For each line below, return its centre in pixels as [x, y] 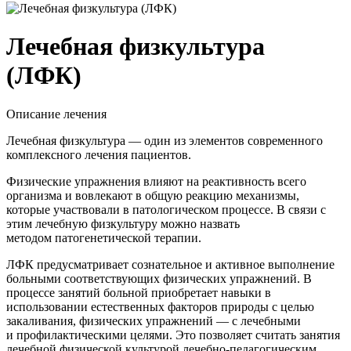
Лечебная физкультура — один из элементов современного [165, 140]
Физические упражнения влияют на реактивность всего [156, 181]
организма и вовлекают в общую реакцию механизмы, [153, 195]
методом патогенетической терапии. [104, 237]
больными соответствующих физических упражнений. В [159, 278]
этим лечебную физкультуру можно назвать [123, 223]
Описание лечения [56, 114]
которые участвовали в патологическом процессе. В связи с [166, 209]
